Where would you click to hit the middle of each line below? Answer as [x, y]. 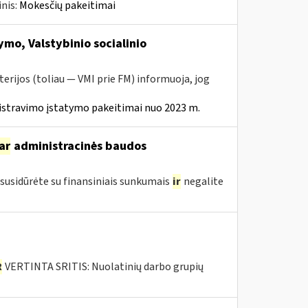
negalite [202, 181]
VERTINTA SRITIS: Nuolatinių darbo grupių [103, 267]
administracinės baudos [78, 146]
